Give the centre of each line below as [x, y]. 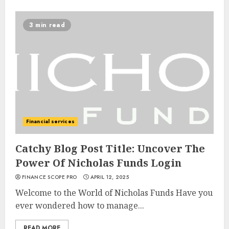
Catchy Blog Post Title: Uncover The [110, 148]
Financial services [50, 121]
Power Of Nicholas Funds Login [98, 163]
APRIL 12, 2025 [109, 177]
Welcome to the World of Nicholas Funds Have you [114, 193]
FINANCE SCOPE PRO [50, 177]
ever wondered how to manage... [80, 205]
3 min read [47, 25]
